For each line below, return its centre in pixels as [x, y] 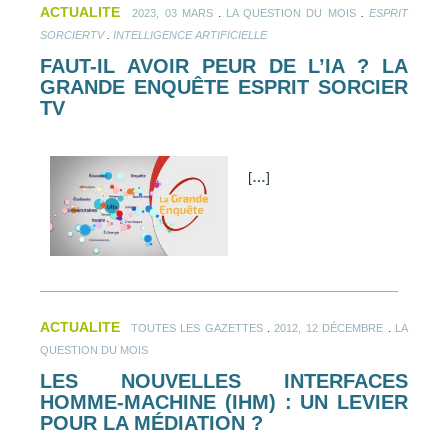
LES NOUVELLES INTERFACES [224, 380]
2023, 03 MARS [172, 13]
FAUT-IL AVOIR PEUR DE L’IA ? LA [224, 66]
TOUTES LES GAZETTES [196, 327]
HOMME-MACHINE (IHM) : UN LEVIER [224, 401]
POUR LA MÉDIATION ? [151, 422]
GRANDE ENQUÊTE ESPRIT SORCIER [224, 87]
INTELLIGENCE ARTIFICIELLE [190, 35]
